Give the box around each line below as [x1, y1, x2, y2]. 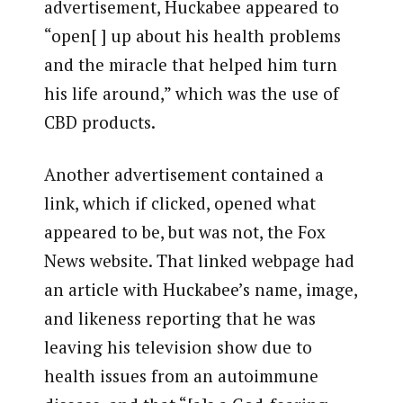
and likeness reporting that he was [43, 307, 316, 330]
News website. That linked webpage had [43, 249, 354, 273]
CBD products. [43, 110, 156, 133]
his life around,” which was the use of [43, 81, 339, 104]
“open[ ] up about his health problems [43, 23, 341, 47]
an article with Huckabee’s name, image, [43, 278, 357, 301]
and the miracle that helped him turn [43, 52, 337, 76]
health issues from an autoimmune [43, 364, 318, 388]
